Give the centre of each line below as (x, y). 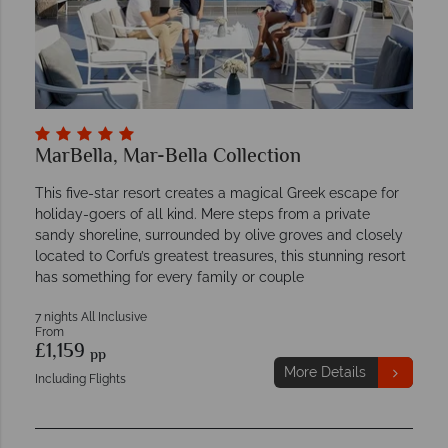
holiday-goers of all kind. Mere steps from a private (202, 214)
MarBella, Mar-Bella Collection (168, 158)
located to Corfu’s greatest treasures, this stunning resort (220, 256)
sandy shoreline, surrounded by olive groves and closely (219, 235)
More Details (324, 372)
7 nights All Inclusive (91, 317)
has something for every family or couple (169, 277)
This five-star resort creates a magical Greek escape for (217, 193)
